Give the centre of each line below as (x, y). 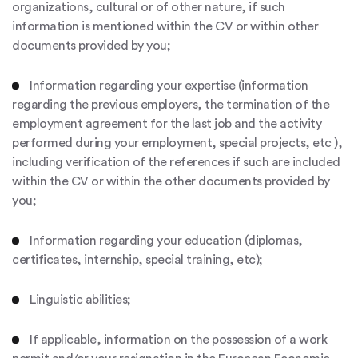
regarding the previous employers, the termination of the (171, 105)
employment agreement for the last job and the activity (167, 124)
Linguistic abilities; (80, 300)
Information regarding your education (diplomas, (166, 241)
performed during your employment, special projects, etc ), (177, 143)
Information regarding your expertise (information (169, 86)
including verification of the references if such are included (176, 162)
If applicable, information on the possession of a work (178, 340)
